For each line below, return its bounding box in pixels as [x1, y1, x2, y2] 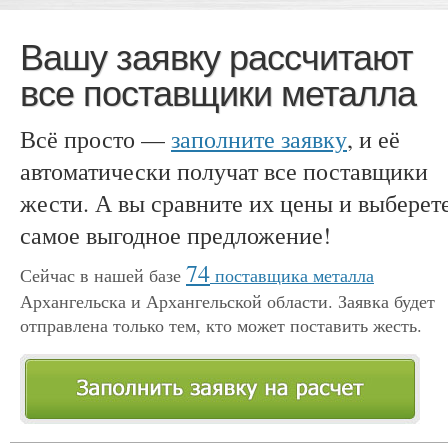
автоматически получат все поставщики [20, 154, 428, 187]
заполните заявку [171, 122, 347, 155]
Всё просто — [20, 122, 171, 155]
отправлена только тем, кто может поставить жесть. [20, 313, 422, 338]
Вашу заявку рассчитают [20, 37, 412, 78]
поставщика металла [210, 263, 374, 288]
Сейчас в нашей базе [20, 263, 186, 288]
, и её [347, 122, 400, 155]
